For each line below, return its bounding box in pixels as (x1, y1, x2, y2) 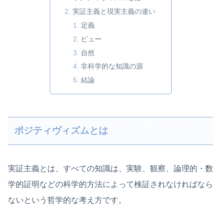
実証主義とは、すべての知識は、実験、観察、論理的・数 (8, 164, 213, 173)
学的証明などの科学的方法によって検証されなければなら (8, 180, 213, 188)
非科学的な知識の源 (81, 62, 144, 71)
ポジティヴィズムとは (14, 125, 109, 136)
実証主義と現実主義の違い (72, 7, 155, 15)
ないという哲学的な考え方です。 (8, 195, 126, 204)
